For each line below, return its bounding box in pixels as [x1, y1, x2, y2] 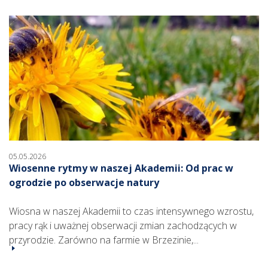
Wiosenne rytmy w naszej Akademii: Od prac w [9, 162, 233, 175]
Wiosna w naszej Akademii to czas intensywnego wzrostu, [9, 205, 254, 218]
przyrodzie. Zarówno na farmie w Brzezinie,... [9, 233, 199, 247]
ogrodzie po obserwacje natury [9, 176, 159, 190]
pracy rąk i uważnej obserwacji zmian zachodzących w [9, 219, 237, 233]
